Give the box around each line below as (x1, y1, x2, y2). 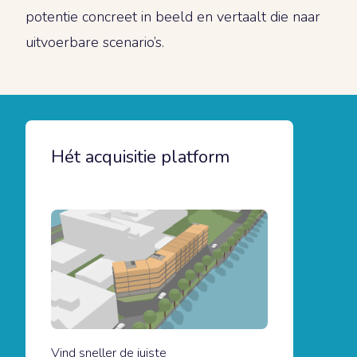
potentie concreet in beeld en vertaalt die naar (25, 7, 320, 27)
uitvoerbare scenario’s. (25, 33, 164, 53)
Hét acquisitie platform (51, 145, 229, 170)
